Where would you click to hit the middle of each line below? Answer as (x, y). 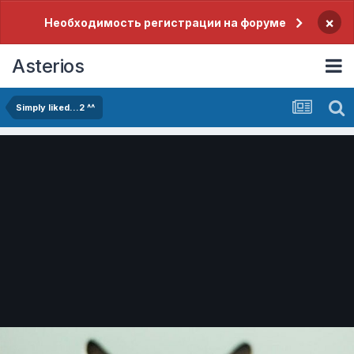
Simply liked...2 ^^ (55, 107)
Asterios (48, 66)
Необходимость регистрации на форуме (165, 23)
